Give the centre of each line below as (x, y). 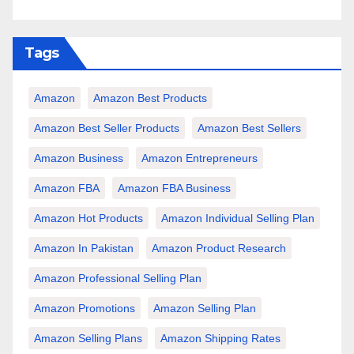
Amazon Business (79, 158)
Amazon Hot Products (88, 218)
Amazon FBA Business (174, 188)
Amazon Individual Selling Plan (238, 218)
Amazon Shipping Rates (220, 339)
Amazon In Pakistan (84, 249)
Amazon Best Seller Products (107, 128)
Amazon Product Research (219, 249)
